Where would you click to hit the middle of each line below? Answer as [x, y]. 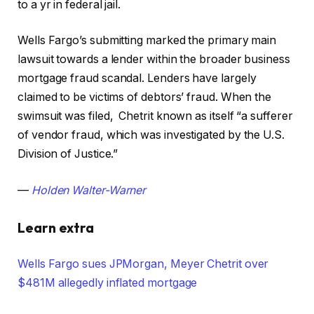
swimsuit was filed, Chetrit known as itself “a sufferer [155, 116]
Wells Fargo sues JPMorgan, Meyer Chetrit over [143, 264]
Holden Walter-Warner [89, 190]
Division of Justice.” [68, 154]
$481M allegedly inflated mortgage [108, 283]
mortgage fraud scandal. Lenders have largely [137, 78]
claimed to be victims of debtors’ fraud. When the [145, 97]
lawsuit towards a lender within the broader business [154, 60]
